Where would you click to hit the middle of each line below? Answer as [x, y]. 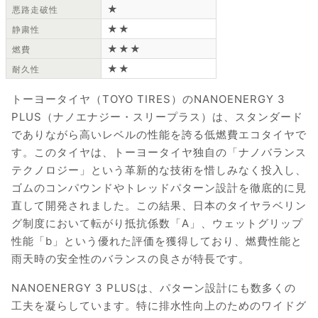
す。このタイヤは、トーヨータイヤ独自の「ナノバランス [159, 153]
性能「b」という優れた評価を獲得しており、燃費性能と [157, 241]
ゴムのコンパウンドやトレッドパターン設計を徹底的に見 [159, 188]
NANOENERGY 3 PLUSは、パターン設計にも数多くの [154, 288]
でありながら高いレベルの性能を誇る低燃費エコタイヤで [159, 135]
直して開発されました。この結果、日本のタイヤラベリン [159, 206]
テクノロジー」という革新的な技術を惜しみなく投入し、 [159, 170]
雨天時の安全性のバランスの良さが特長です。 [131, 259]
